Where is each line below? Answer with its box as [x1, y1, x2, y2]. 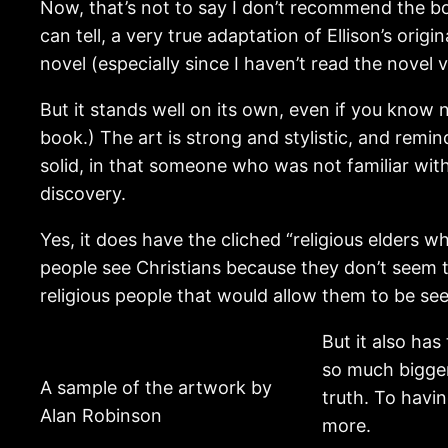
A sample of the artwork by [40, 376, 272, 398]
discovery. [40, 182, 126, 204]
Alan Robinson [40, 404, 162, 426]
